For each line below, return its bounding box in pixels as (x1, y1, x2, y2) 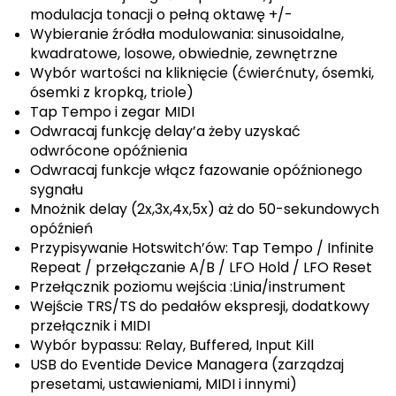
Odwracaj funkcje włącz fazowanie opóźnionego (30, 160, 362, 180)
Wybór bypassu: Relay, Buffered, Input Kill (30, 335, 314, 355)
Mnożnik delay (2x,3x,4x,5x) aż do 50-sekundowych (30, 199, 379, 219)
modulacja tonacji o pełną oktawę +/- (30, 4, 293, 25)
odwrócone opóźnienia (30, 141, 187, 161)
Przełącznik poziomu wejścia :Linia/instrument (30, 277, 346, 297)
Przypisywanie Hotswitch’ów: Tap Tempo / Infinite (30, 238, 374, 258)
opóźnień (30, 218, 93, 239)
